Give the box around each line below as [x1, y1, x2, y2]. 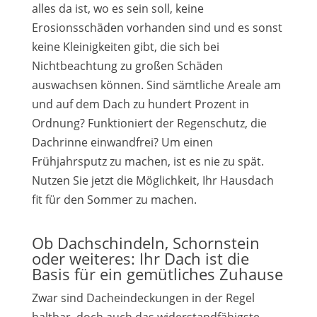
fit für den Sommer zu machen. [31, 192, 197, 207]
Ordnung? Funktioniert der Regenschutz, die [31, 115, 267, 131]
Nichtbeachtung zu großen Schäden [31, 58, 223, 74]
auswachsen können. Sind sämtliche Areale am [31, 77, 281, 93]
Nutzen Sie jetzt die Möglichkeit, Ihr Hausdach [31, 173, 274, 188]
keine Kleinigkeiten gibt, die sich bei [31, 39, 219, 54]
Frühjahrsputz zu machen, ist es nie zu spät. [31, 154, 264, 169]
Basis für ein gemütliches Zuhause [31, 263, 283, 284]
